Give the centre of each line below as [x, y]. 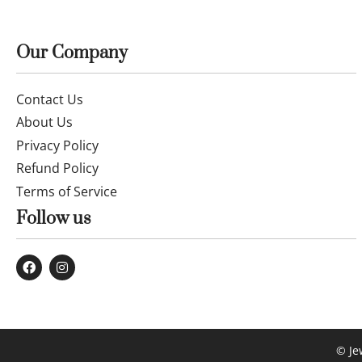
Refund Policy [57, 168]
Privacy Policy [57, 145]
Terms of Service [67, 191]
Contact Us [50, 99]
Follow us [54, 218]
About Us [44, 122]
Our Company [72, 53]
